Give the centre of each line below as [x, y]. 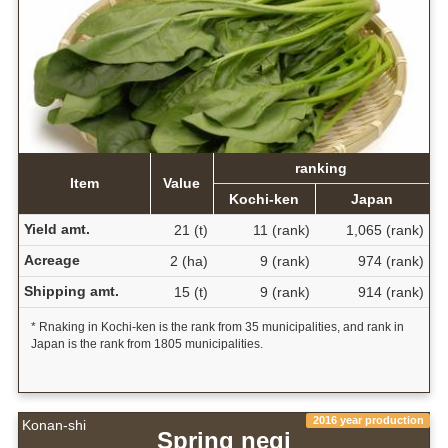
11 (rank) [281, 229]
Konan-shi [54, 424]
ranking [321, 167]
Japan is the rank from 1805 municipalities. [146, 343]
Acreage [51, 259]
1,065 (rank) [384, 229]
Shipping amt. [71, 290]
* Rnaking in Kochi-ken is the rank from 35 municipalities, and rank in [217, 326]
